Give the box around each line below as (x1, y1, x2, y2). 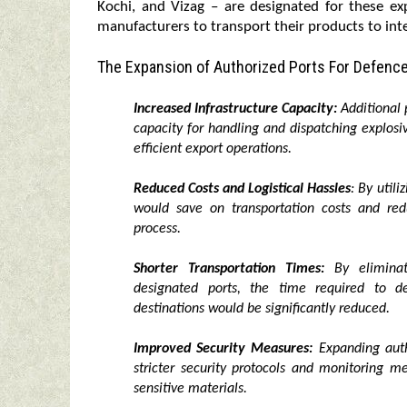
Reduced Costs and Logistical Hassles (134, 182, 352, 196)
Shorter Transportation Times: (134, 262, 324, 276)
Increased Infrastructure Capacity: (134, 102, 338, 116)
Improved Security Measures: (134, 342, 313, 356)
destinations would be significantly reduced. (134, 302, 390, 316)
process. (134, 222, 181, 236)
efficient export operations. (134, 142, 292, 156)
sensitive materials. (134, 382, 247, 396)
